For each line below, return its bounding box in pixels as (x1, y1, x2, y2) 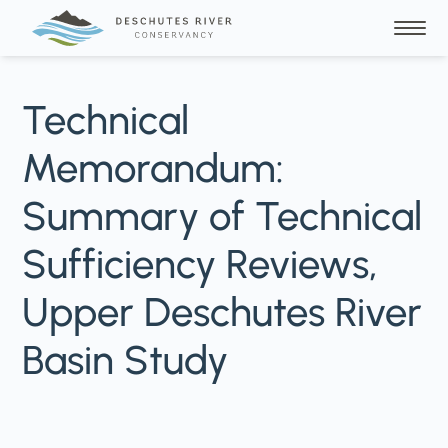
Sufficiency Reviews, (22, 240, 379, 288)
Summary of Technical (22, 192, 423, 240)
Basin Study (22, 336, 229, 384)
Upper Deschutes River (22, 288, 423, 336)
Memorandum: (22, 144, 285, 192)
